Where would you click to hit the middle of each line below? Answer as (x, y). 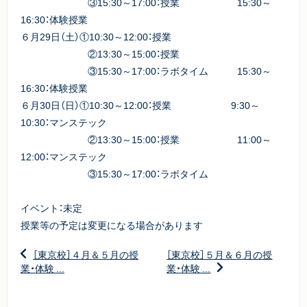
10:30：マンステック (64, 122)
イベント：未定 (51, 208)
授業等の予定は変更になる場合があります (112, 225)
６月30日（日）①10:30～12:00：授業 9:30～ (140, 105)
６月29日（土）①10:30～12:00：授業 (96, 36)
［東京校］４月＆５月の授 (86, 254)
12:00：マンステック (64, 156)
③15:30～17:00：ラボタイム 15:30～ (146, 71)
